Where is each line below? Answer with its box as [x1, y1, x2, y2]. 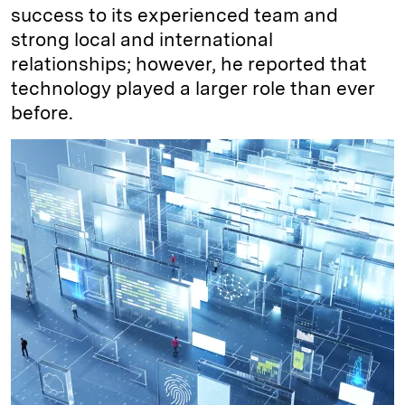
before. [11, 101, 73, 125]
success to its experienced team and [11, 4, 338, 27]
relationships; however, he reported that [11, 52, 367, 76]
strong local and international [11, 28, 273, 52]
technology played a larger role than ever [11, 77, 375, 100]
